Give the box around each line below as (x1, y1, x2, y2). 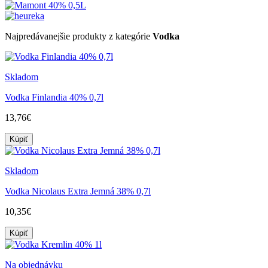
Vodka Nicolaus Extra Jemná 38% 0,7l (5, 185, 151, 196)
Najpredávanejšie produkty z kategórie (5, 31, 153, 41)
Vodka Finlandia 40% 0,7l (5, 92, 103, 102)
